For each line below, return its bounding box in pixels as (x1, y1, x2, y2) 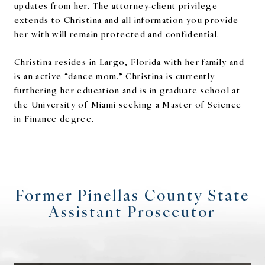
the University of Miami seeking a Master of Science (14, 98, 242, 110)
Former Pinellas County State (15, 184, 250, 205)
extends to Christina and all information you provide (14, 14, 239, 25)
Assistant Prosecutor (49, 201, 216, 221)
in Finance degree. (14, 112, 95, 124)
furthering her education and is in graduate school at (14, 84, 241, 96)
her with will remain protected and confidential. (14, 28, 220, 40)
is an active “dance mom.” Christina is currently (14, 70, 215, 82)
